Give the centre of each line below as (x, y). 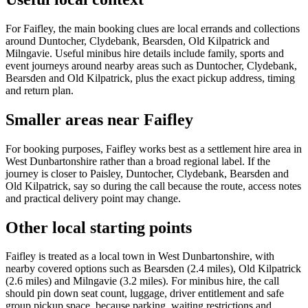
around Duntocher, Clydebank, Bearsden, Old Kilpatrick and (137, 41)
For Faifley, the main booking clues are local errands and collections (153, 28)
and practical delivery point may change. (93, 198)
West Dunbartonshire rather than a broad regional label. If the (138, 161)
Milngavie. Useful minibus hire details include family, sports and (145, 53)
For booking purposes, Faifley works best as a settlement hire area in (154, 148)
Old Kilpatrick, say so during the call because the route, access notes (153, 186)
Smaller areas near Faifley (99, 119)
